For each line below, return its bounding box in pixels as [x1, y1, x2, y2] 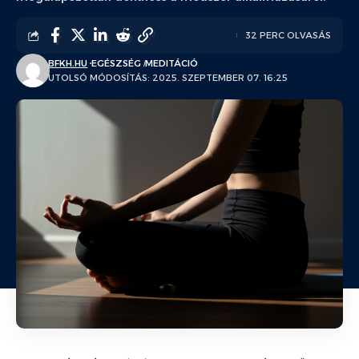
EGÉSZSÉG [91, 58, 142, 69]
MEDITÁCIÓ [145, 58, 198, 69]
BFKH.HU [48, 58, 88, 69]
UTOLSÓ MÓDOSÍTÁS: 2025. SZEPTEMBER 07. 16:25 [48, 72, 288, 83]
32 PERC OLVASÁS [245, 30, 331, 41]
